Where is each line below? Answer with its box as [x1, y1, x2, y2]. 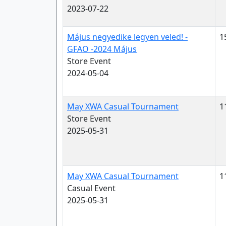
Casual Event [67, 183, 116, 194]
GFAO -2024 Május [67, 43, 137, 54]
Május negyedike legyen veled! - [67, 31, 188, 42]
